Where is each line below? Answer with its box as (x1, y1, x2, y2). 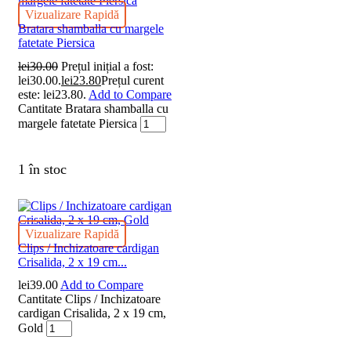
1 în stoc (18, 161, 67, 177)
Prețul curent (101, 73, 164, 87)
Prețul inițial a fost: (61, 59, 154, 73)
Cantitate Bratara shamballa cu (18, 101, 168, 115)
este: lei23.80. (18, 87, 86, 101)
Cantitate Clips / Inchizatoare (18, 291, 161, 306)
